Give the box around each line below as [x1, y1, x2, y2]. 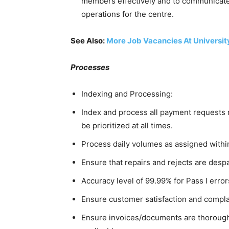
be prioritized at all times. [81, 121, 173, 130]
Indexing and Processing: [81, 89, 173, 99]
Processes [71, 62, 109, 72]
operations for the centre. [81, 9, 174, 19]
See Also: [71, 36, 106, 45]
